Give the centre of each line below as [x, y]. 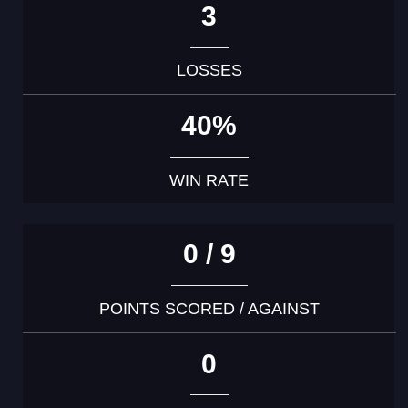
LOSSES [209, 71]
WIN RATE [209, 180]
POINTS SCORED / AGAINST [209, 309]
